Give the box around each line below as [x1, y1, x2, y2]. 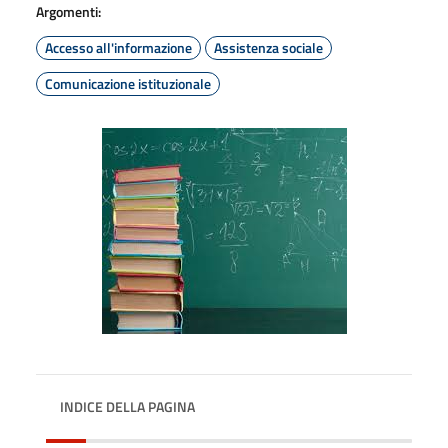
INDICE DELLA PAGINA [60, 395, 195, 417]
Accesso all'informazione [45, 36, 192, 58]
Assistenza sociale [214, 36, 323, 58]
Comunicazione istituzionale [45, 72, 211, 94]
